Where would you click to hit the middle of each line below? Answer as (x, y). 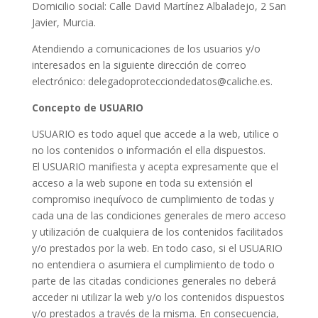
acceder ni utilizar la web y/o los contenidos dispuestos (158, 297)
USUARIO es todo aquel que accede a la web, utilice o (155, 134)
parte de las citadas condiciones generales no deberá (154, 281)
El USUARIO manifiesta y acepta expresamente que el (155, 166)
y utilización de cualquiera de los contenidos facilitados (157, 232)
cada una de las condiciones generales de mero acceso (159, 215)
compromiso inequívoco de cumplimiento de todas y (153, 199)
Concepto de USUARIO (87, 108)
